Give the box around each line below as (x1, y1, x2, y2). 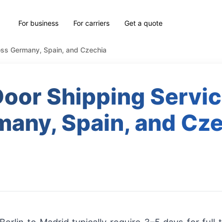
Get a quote (124, 18, 163, 27)
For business (18, 18, 59, 27)
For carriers (73, 18, 110, 27)
